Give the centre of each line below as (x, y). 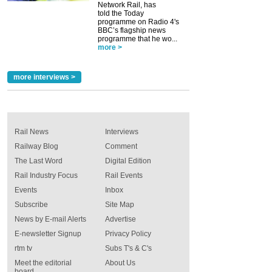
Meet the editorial (43, 263)
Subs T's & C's (128, 248)
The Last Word (39, 161)
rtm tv (23, 248)
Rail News (32, 131)
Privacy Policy (128, 233)
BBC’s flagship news (132, 30)
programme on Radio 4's (138, 22)
